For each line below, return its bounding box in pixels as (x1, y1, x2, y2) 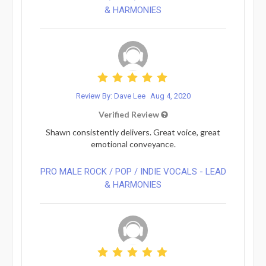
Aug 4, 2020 (150, 91, 191, 100)
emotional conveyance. (90, 138, 176, 149)
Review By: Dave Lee (75, 91, 147, 100)
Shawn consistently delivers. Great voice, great (46, 126, 220, 137)
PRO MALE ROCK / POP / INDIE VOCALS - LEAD (40, 166, 226, 177)
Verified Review (98, 109, 161, 119)
